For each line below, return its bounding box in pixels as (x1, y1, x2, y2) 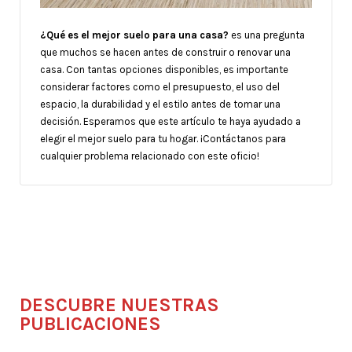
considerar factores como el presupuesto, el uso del (40, 80, 280, 93)
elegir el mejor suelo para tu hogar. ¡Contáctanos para (40, 132, 286, 145)
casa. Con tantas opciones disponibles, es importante (40, 63, 288, 75)
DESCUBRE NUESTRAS (20, 293, 219, 316)
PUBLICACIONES (20, 312, 161, 335)
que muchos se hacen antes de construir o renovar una (40, 46, 291, 58)
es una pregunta (229, 28, 305, 41)
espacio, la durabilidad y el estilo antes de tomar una (40, 97, 280, 110)
